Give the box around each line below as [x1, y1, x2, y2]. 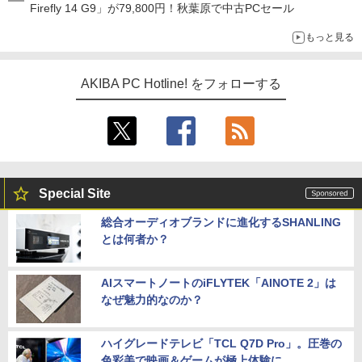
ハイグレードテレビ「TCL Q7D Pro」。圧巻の [101, 337, 342, 350]
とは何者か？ [101, 233, 169, 246]
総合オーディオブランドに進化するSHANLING [101, 216, 341, 229]
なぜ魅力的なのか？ [101, 293, 203, 306]
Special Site [39, 187, 111, 200]
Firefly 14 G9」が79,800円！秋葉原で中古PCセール [30, 2, 294, 15]
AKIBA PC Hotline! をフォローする [80, 77, 282, 90]
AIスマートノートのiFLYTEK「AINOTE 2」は [101, 276, 336, 289]
